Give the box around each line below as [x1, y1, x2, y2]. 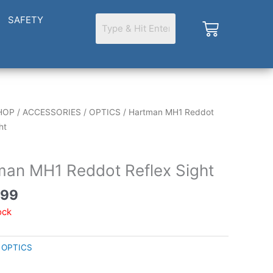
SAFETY [8, 14, 44, 26]
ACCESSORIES [22, 107, 81, 117]
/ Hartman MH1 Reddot [120, 107, 214, 117]
